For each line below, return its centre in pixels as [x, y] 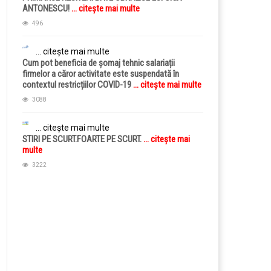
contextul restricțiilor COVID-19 [78, 85]
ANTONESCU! [47, 8]
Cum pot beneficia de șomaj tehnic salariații [99, 63]
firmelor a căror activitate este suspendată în [101, 74]
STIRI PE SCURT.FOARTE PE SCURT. [83, 139]
